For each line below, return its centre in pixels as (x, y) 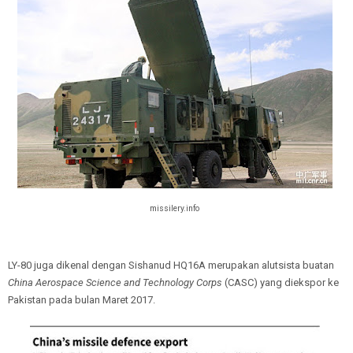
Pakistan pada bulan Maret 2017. (83, 299)
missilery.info (175, 208)
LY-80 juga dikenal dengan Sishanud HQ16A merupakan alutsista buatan (171, 265)
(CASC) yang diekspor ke (281, 282)
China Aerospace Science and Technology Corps (115, 282)
